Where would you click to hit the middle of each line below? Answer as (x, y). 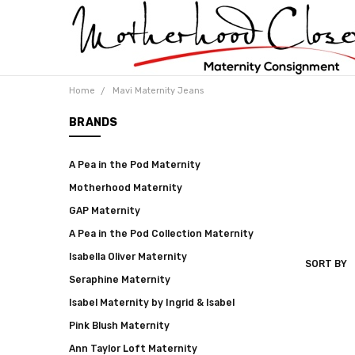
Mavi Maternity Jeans (158, 90)
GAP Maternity (105, 210)
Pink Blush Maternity (119, 325)
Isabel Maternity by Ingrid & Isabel (152, 302)
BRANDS (94, 122)
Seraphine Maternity (120, 279)
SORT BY (326, 263)
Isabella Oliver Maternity (128, 256)
